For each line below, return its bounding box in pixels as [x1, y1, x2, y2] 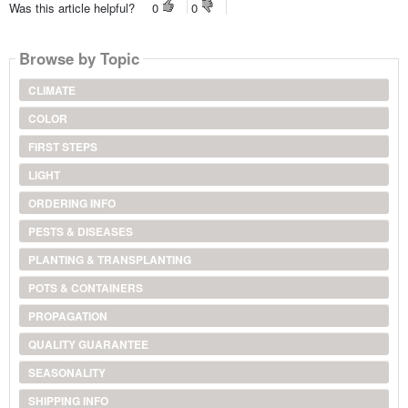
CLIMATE [27, 82, 76, 99]
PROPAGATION [27, 308, 107, 325]
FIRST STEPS [27, 138, 97, 156]
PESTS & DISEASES [27, 223, 133, 240]
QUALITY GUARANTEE [27, 336, 148, 353]
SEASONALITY [27, 364, 106, 382]
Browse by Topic [18, 47, 139, 70]
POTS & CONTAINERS [27, 280, 143, 297]
